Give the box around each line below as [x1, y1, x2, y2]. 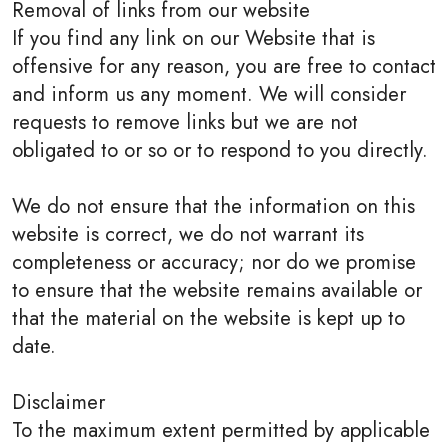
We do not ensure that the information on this [12, 191, 415, 221]
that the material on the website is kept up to [12, 303, 405, 333]
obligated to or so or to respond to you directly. [12, 135, 428, 165]
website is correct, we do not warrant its [12, 219, 364, 249]
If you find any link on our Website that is [12, 23, 375, 53]
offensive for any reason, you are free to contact [12, 51, 436, 81]
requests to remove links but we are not [12, 107, 358, 137]
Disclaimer [12, 387, 105, 417]
